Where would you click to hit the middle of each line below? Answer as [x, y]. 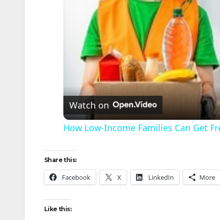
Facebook [76, 177]
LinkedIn [161, 177]
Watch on [89, 105]
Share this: [60, 160]
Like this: [58, 209]
